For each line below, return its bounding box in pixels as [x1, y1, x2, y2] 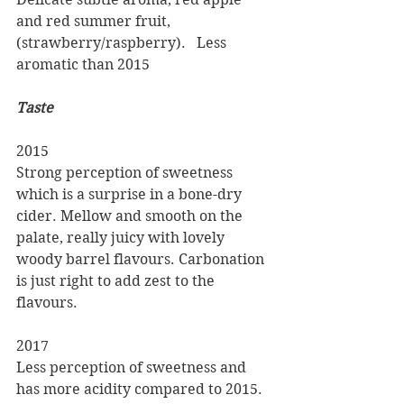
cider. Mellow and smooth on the [16, 207, 246, 225]
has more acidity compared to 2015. [16, 381, 266, 398]
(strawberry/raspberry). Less [16, 34, 230, 51]
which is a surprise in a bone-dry [16, 186, 245, 203]
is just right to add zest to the [16, 272, 218, 289]
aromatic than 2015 [16, 56, 150, 73]
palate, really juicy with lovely [16, 229, 228, 246]
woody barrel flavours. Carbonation [16, 251, 268, 268]
